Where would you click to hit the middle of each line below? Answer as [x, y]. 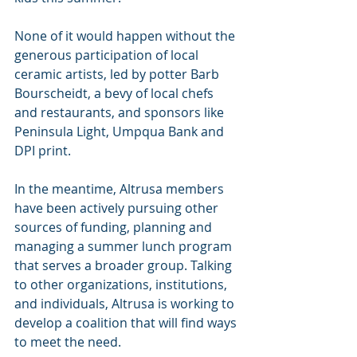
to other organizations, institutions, [122, 284]
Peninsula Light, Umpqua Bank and [121, 131]
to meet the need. [68, 341]
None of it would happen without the [126, 35]
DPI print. [44, 150]
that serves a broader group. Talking [125, 265]
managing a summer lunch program [125, 246]
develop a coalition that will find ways [127, 322]
